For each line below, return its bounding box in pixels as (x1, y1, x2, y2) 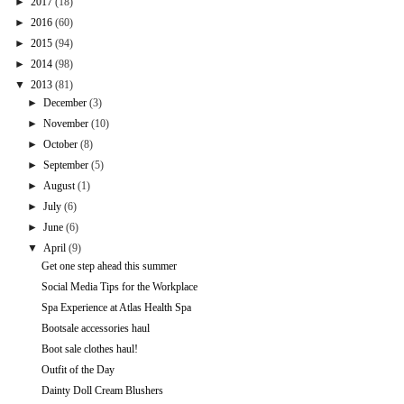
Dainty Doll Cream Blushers (41, 384, 163, 398)
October (43, 138, 78, 151)
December (43, 96, 87, 110)
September (43, 159, 89, 172)
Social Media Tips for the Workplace (41, 280, 197, 294)
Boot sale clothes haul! (41, 343, 138, 356)
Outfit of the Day (41, 363, 115, 377)
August (43, 179, 76, 193)
